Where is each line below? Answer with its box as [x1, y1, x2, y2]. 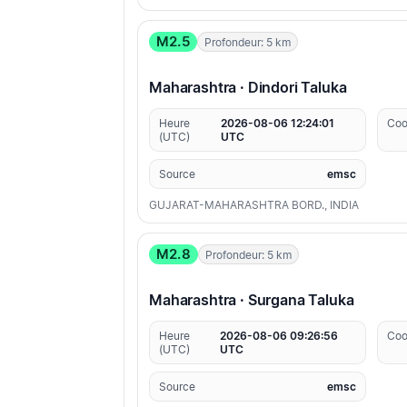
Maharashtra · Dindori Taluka [149, 78, 347, 97]
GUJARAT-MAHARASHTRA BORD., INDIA [149, 198, 359, 213]
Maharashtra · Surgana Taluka [149, 291, 354, 310]
